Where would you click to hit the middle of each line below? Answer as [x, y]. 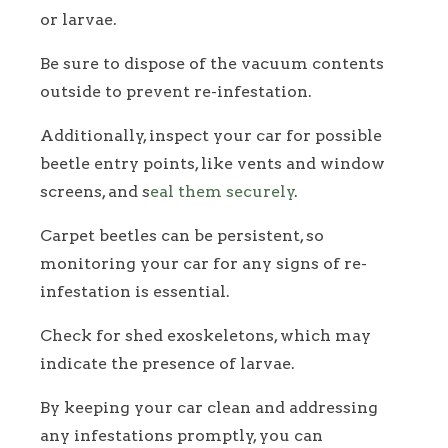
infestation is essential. [135, 292]
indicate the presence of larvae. [167, 364]
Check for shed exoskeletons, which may [205, 336]
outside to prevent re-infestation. [176, 92]
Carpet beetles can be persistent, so [182, 236]
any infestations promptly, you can [181, 436]
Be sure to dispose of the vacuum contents [212, 64]
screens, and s [95, 192]
